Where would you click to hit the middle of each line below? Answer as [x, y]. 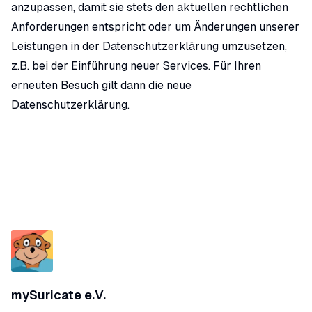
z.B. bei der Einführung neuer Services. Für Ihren [136, 66]
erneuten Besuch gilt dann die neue [101, 85]
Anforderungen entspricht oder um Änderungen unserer [155, 27]
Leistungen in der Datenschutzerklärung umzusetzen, [149, 46]
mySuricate [46, 295]
